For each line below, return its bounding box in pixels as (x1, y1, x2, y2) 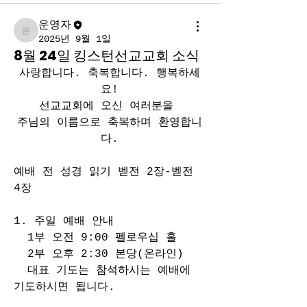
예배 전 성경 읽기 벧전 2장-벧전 (14, 166, 193, 178)
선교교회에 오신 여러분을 (39, 100, 180, 112)
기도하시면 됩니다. (14, 281, 115, 293)
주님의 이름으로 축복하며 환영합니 (17, 116, 202, 129)
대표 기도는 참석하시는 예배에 (14, 265, 191, 277)
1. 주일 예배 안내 (14, 215, 114, 228)
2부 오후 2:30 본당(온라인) (14, 248, 184, 260)
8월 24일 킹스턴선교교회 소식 (14, 46, 199, 65)
